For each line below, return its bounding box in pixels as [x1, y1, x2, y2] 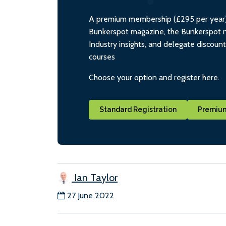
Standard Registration [99, 105, 177, 114]
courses [89, 52, 115, 62]
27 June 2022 [67, 191, 114, 201]
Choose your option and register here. [89, 73, 219, 82]
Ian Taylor [72, 172, 118, 184]
